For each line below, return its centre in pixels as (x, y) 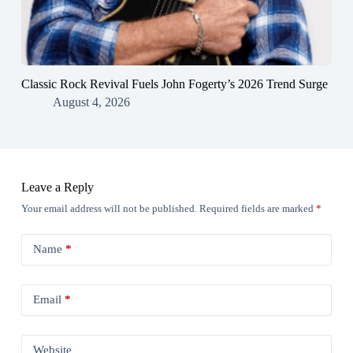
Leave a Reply (57, 187)
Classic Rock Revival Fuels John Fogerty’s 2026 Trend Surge (174, 84)
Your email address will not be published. (109, 208)
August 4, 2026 (91, 102)
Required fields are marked (257, 208)
